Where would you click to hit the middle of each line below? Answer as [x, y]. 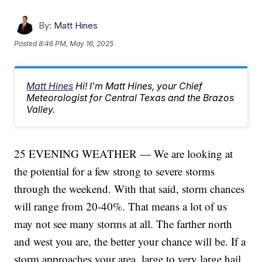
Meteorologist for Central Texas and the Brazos [130, 98]
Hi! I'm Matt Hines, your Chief [139, 86]
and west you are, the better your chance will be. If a [130, 241]
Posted [27, 44]
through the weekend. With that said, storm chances [130, 189]
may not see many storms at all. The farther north [123, 224]
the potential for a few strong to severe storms [115, 171]
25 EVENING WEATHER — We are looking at [124, 154]
